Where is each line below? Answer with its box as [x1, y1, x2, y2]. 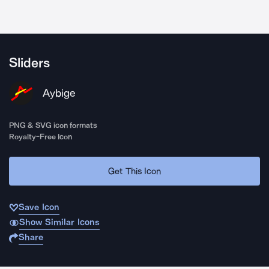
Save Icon [19, 202, 59, 213]
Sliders [9, 55, 50, 71]
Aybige [43, 86, 76, 100]
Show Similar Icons [19, 217, 100, 228]
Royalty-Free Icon [9, 132, 73, 141]
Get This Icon [108, 165, 161, 177]
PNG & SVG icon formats [9, 121, 98, 130]
